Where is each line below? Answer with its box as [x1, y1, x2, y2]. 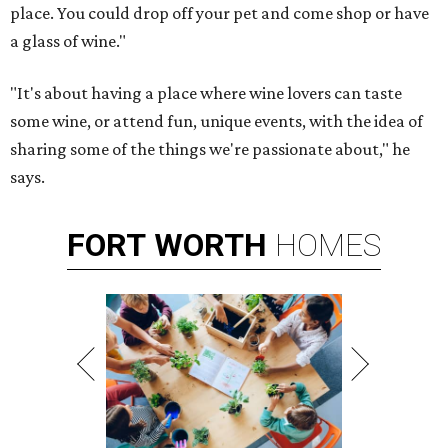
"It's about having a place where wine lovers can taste [10, 83, 402, 103]
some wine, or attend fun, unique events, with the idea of [10, 111, 423, 131]
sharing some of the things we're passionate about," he [10, 139, 410, 159]
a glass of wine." [10, 31, 126, 51]
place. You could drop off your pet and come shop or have [10, 3, 429, 23]
